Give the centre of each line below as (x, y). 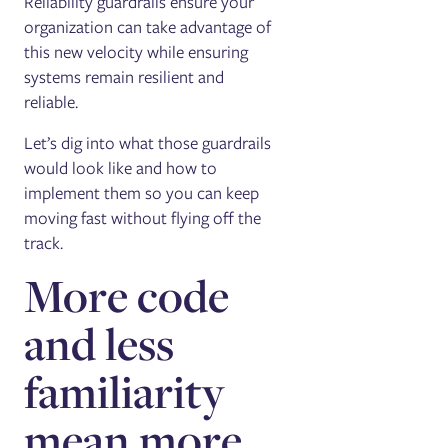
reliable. (55, 101)
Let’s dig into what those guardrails (148, 142)
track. (44, 242)
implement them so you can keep (142, 192)
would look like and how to (121, 167)
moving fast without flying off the (143, 217)
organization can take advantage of (148, 26)
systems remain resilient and (124, 76)
